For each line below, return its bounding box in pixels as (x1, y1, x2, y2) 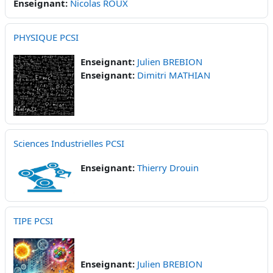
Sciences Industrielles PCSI (13, 136, 124, 149)
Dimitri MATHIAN (137, 68, 210, 81)
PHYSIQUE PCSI (13, 30, 79, 43)
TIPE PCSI (13, 214, 53, 227)
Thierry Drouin (137, 161, 199, 174)
